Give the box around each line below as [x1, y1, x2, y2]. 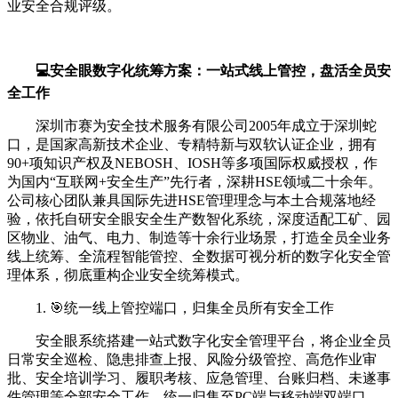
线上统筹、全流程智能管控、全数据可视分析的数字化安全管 [7, 249, 391, 265]
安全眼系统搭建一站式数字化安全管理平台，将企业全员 [36, 333, 391, 349]
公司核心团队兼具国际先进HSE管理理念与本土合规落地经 [7, 193, 376, 209]
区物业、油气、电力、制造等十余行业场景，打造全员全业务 [7, 230, 391, 246]
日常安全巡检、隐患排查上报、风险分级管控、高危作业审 [7, 352, 377, 368]
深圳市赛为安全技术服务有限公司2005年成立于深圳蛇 [36, 118, 377, 134]
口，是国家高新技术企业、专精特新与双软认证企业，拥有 [7, 137, 377, 153]
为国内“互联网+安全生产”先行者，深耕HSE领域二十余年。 [7, 174, 382, 190]
